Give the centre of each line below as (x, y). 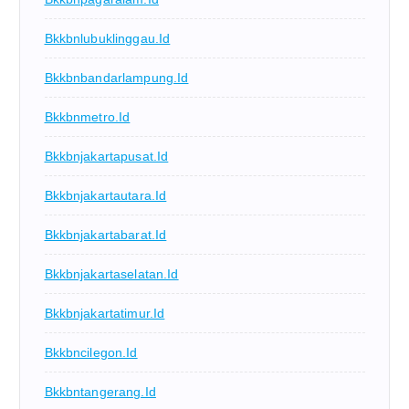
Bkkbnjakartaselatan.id (111, 274)
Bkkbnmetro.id (87, 117)
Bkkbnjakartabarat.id (105, 235)
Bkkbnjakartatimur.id (105, 314)
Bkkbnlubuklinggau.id (107, 39)
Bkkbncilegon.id (91, 353)
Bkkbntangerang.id (100, 392)
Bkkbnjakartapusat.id (106, 157)
